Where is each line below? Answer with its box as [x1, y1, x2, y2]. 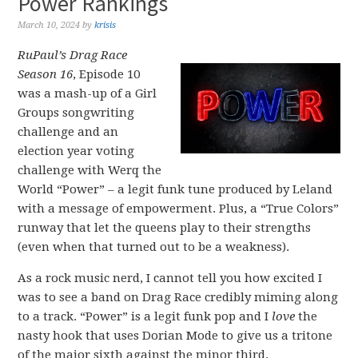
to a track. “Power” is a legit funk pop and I [18, 309, 272, 324]
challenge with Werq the [18, 163, 162, 177]
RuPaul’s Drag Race [18, 48, 128, 62]
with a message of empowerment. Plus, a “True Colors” [18, 201, 340, 216]
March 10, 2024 [18, 20, 81, 30]
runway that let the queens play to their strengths [18, 221, 312, 235]
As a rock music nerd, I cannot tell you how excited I [18, 271, 323, 285]
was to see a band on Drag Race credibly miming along [18, 290, 339, 304]
